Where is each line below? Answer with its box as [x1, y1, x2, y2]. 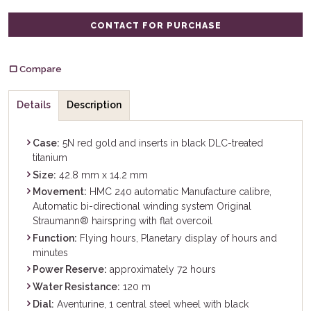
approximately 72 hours [107, 264, 217, 276]
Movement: [33, 186, 87, 198]
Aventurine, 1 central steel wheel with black [54, 298, 249, 310]
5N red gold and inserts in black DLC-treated [60, 137, 264, 149]
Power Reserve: [33, 264, 108, 276]
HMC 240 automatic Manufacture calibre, [87, 186, 272, 198]
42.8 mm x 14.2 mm [56, 169, 149, 180]
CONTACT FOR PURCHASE [90, 19, 221, 31]
